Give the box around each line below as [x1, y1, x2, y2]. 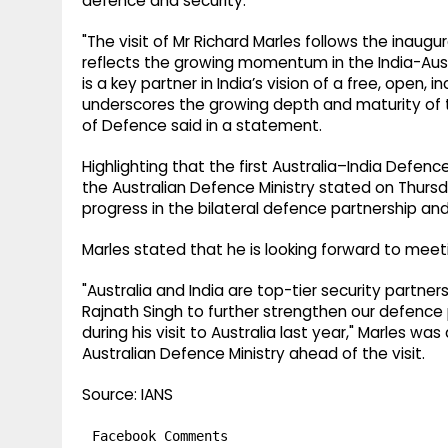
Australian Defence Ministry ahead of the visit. [82, 343, 425, 365]
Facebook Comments [92, 428, 228, 445]
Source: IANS [82, 384, 173, 406]
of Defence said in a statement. [82, 115, 322, 137]
